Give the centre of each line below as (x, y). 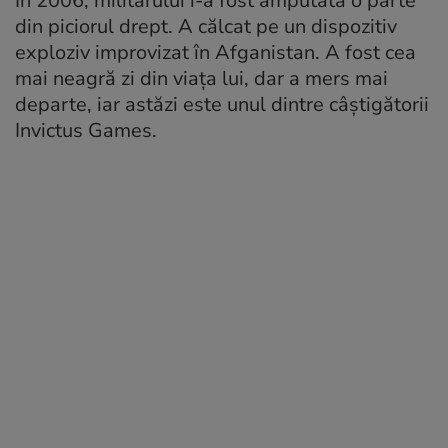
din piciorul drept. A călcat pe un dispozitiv (206, 27)
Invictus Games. (86, 131)
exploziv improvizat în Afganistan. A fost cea (215, 53)
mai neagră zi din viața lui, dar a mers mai (201, 79)
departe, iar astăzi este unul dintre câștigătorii (222, 105)
